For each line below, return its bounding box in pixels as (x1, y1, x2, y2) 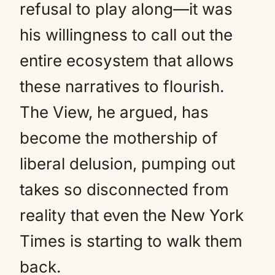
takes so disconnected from (20, 180, 229, 199)
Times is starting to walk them (20, 231, 242, 250)
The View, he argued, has (20, 103, 209, 122)
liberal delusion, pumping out (20, 154, 235, 173)
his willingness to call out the (20, 25, 233, 44)
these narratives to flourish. (20, 77, 224, 96)
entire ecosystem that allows (20, 51, 234, 70)
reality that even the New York (20, 206, 244, 225)
